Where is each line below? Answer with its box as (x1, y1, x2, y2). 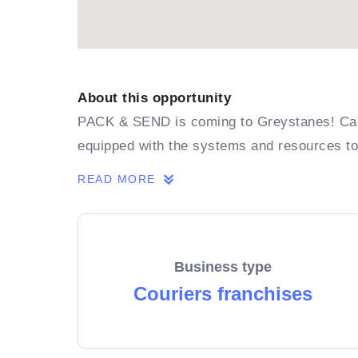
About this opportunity (78, 90, 232, 105)
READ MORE (78, 173, 161, 185)
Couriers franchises (133, 282, 312, 304)
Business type (173, 258, 272, 275)
